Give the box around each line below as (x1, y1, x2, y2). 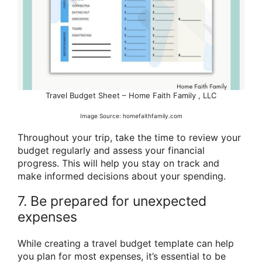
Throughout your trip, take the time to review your (18, 132, 241, 144)
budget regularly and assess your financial (18, 144, 205, 157)
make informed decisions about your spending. (18, 170, 226, 182)
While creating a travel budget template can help (18, 237, 234, 250)
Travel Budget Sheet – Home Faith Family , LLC (46, 90, 216, 100)
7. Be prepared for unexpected (18, 193, 206, 210)
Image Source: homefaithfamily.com (80, 112, 182, 120)
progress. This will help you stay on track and (18, 157, 219, 170)
